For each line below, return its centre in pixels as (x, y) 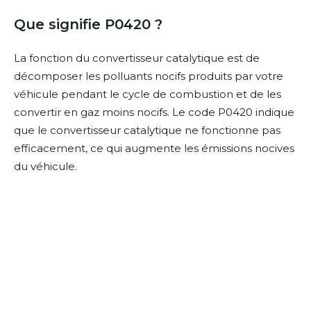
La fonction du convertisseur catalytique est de (137, 58)
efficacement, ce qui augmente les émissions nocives (154, 149)
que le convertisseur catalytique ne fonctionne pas (147, 131)
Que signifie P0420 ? (88, 24)
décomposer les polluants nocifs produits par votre (149, 76)
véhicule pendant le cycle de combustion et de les (148, 94)
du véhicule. (45, 167)
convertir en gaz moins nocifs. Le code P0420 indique (154, 112)
